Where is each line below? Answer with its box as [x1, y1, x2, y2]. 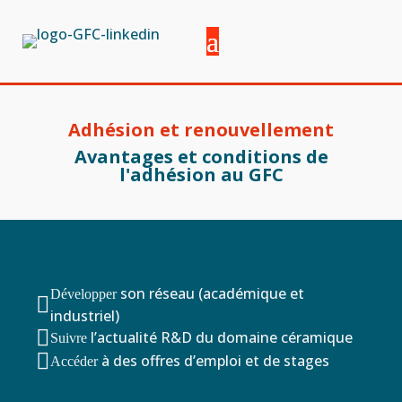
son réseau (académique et [117, 284, 304, 303]
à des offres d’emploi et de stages [98, 351, 329, 371]
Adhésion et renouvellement [68, 118, 334, 142]
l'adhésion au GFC [118, 162, 284, 187]
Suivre [50, 330, 87, 345]
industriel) [50, 306, 119, 326]
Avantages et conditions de [74, 144, 328, 169]
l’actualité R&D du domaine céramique [87, 328, 353, 347]
